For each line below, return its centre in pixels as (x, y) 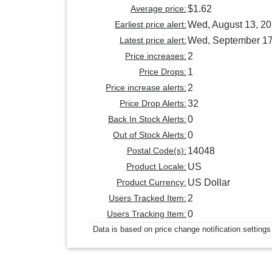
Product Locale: (156, 167)
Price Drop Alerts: (153, 104)
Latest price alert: (153, 40)
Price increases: (156, 56)
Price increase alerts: (146, 88)
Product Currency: (151, 182)
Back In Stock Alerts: (147, 119)
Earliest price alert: (151, 25)
